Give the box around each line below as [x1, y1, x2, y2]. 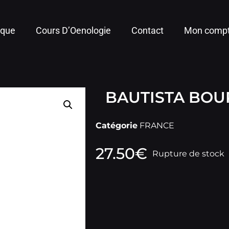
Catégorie [96, 121, 138, 130]
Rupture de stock [152, 149, 224, 158]
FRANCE [140, 121, 174, 130]
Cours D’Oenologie [36, 25, 111, 36]
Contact [131, 25, 164, 36]
